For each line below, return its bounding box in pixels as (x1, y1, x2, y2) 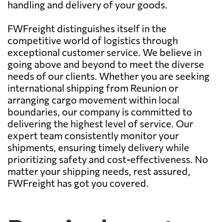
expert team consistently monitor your (7, 129, 179, 141)
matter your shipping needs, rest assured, (7, 165, 190, 177)
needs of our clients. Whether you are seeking (7, 69, 210, 82)
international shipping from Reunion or (7, 81, 178, 94)
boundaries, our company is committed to (7, 105, 192, 117)
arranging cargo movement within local (7, 93, 179, 106)
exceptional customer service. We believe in (7, 46, 202, 58)
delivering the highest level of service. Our (7, 117, 193, 129)
